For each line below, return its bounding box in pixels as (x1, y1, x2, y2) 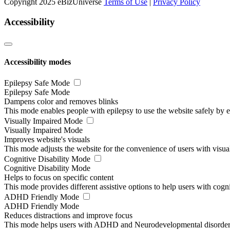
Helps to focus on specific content (4, 173, 113, 182)
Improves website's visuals (4, 135, 90, 144)
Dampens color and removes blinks (4, 97, 118, 106)
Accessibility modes (4, 57, 71, 66)
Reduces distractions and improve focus (4, 211, 132, 220)
